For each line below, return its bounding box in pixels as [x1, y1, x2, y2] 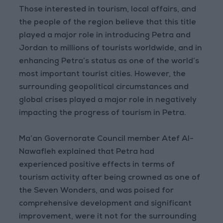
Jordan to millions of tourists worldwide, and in [19, 45, 203, 53]
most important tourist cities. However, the [19, 71, 186, 79]
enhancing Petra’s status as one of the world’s [19, 58, 200, 66]
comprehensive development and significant [19, 200, 192, 209]
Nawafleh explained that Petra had [19, 148, 155, 157]
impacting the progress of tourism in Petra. [19, 110, 187, 118]
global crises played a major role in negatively [19, 97, 197, 105]
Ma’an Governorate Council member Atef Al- [19, 135, 194, 144]
